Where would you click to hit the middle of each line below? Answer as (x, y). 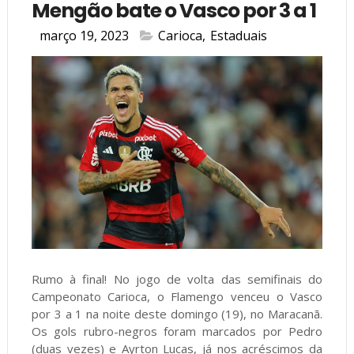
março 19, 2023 (84, 35)
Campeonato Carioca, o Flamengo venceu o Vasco (177, 297)
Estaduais (238, 35)
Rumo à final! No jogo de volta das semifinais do (177, 279)
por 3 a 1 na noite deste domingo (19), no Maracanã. (177, 314)
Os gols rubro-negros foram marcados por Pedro (177, 331)
